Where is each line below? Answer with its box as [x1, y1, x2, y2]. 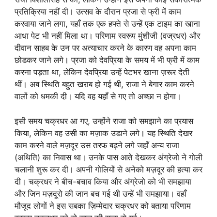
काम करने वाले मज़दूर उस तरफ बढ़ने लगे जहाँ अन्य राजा [15, 140, 179, 150]
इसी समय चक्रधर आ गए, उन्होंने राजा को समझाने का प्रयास [15, 116, 193, 126]
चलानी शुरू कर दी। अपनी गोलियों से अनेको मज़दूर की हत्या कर [15, 164, 202, 174]
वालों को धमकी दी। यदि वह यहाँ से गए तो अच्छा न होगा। [15, 92, 181, 101]
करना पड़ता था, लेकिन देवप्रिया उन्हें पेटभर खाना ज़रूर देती [15, 67, 189, 77]
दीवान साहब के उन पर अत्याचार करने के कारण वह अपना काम [15, 43, 196, 53]
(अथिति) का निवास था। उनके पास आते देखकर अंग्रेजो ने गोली [15, 152, 202, 162]
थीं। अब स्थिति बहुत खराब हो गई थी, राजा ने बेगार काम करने [15, 79, 194, 89]
